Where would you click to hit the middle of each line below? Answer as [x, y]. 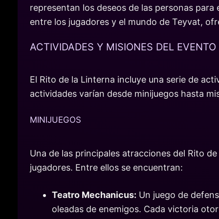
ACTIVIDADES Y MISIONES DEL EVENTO [123, 47]
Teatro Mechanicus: [94, 195]
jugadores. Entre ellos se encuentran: [106, 167]
